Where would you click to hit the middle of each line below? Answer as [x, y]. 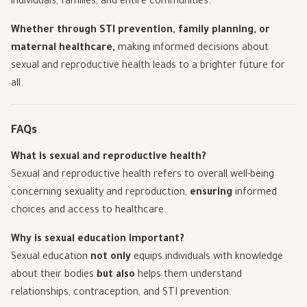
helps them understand [188, 276]
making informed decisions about [192, 49]
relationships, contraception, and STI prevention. [121, 294]
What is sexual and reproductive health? [109, 158]
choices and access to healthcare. [89, 211]
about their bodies [54, 276]
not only [111, 258]
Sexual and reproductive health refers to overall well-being [143, 176]
